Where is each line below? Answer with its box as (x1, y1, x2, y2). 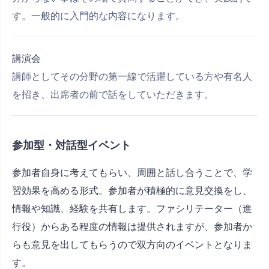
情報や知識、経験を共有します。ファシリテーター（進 (12, 202, 252, 215)
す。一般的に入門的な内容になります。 (12, 10, 185, 22)
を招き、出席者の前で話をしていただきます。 (12, 88, 214, 101)
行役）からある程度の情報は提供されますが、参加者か (12, 220, 252, 233)
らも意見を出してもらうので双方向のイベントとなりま (12, 238, 252, 251)
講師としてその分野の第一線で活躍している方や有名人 (12, 70, 252, 83)
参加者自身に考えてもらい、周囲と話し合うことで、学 (12, 166, 252, 179)
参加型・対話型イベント (12, 139, 131, 152)
